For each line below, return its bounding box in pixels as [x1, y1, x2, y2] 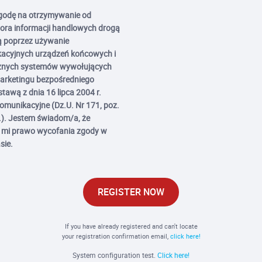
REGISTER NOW [98, 185, 164, 198]
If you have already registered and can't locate [64, 222, 198, 230]
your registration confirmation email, [61, 232, 170, 240]
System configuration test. [73, 250, 157, 260]
